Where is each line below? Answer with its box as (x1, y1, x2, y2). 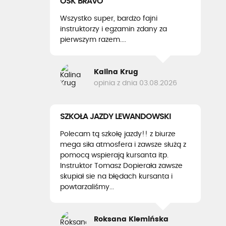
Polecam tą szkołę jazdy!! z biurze (60, 131, 176, 138)
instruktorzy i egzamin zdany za (60, 26, 167, 33)
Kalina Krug (94, 68, 138, 76)
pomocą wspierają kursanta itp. (60, 152, 168, 159)
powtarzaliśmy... (60, 184, 114, 191)
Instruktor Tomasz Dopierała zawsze (60, 162, 183, 169)
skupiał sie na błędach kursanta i (60, 173, 173, 180)
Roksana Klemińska (94, 215, 168, 223)
